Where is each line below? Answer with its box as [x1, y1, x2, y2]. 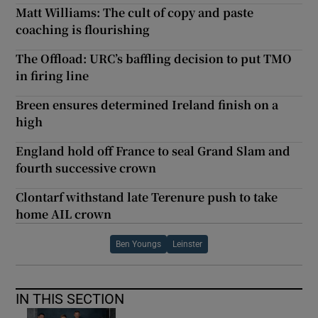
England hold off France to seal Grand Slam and [16, 143, 291, 160]
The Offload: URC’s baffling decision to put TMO [16, 50, 292, 67]
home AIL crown [16, 206, 112, 223]
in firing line [16, 67, 89, 84]
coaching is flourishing [16, 21, 150, 38]
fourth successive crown [16, 160, 157, 177]
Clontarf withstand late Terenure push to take [16, 189, 278, 206]
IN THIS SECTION [16, 292, 125, 307]
